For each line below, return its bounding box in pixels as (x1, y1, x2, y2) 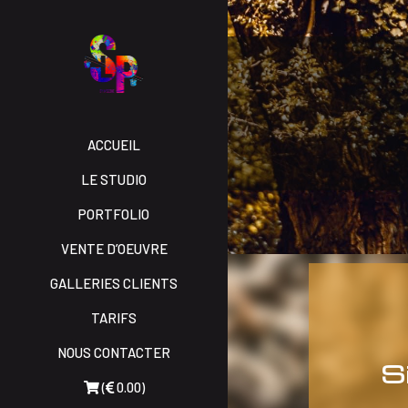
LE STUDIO (81, 171, 147, 188)
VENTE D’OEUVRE (60, 240, 168, 257)
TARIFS (91, 310, 137, 326)
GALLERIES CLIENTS (50, 275, 178, 291)
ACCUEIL (87, 137, 140, 153)
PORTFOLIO (78, 206, 149, 222)
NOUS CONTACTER (57, 344, 170, 361)
